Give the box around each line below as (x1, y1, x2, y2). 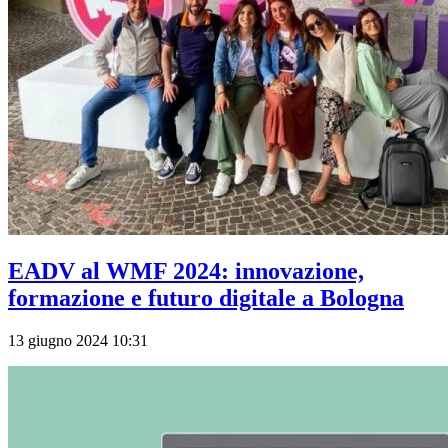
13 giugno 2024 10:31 (8, 332, 148, 350)
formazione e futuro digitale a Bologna (8, 285, 404, 312)
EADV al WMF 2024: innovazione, (8, 258, 364, 285)
